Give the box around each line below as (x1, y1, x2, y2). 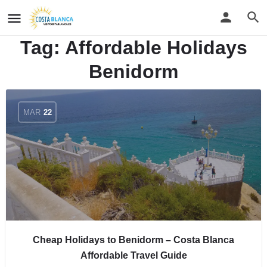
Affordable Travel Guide (80, 250, 187, 260)
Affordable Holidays (64, 37, 247, 58)
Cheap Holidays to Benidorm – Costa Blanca (33, 235, 234, 245)
